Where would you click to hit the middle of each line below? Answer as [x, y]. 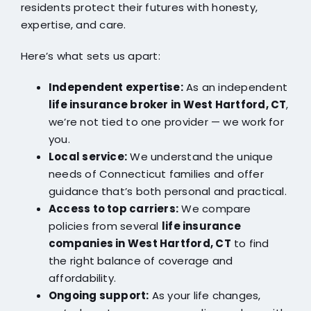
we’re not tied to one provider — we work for [166, 122]
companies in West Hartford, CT [140, 244]
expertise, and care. [73, 25]
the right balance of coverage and [141, 261]
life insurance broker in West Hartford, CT [167, 105]
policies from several [105, 226]
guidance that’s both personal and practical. [167, 192]
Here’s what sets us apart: [90, 56]
